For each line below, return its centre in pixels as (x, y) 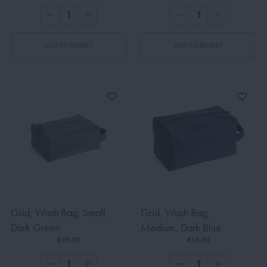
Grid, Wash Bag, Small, (60, 213)
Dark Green (35, 228)
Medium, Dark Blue (181, 228)
